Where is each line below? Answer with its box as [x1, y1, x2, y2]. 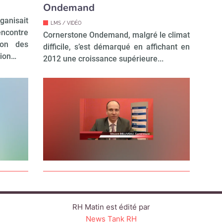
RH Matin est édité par [72, 202, 150, 212]
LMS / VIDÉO [50, 20, 82, 26]
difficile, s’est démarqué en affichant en [43, 42, 190, 52]
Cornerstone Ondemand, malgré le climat [43, 30, 190, 40]
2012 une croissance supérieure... [43, 54, 164, 64]
